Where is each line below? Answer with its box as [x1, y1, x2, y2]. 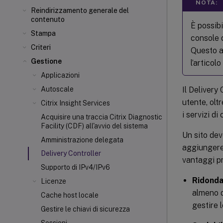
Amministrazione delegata [41, 136, 123, 144]
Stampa [31, 29, 56, 37]
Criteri [31, 43, 51, 51]
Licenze [41, 177, 66, 185]
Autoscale [41, 85, 74, 93]
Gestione [31, 57, 62, 65]
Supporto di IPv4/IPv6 [41, 163, 110, 171]
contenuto [31, 15, 65, 23]
